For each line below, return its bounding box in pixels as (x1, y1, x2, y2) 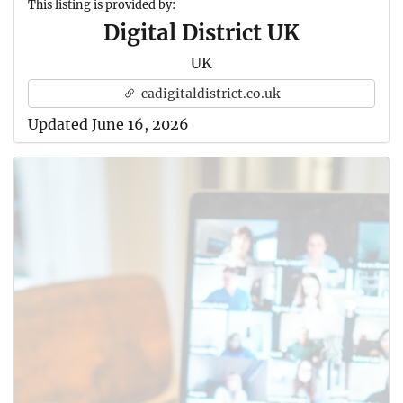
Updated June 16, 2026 (28, 114, 189, 133)
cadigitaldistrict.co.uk (139, 85, 280, 102)
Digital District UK (103, 18, 300, 47)
